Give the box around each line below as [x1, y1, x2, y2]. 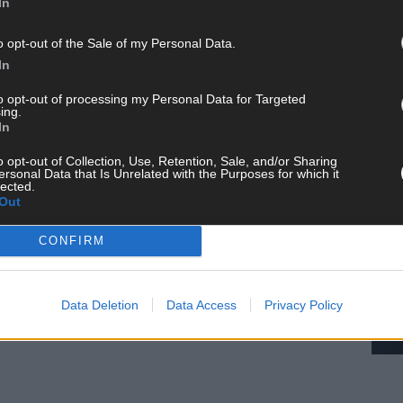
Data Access [166, 297, 237, 312]
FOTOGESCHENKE [6, 59, 102, 73]
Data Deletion [60, 297, 139, 312]
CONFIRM [38, 234, 105, 247]
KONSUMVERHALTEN [134, 59, 246, 73]
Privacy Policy [264, 297, 343, 312]
